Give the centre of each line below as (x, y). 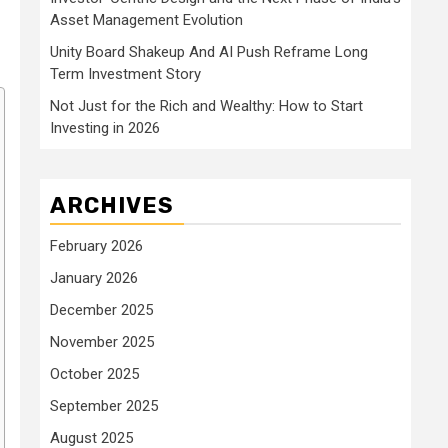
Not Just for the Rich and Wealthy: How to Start (206, 105)
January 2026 (94, 277)
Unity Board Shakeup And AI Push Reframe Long (209, 51)
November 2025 (102, 341)
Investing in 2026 (105, 127)
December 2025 (101, 309)
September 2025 (104, 405)
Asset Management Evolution (146, 19)
